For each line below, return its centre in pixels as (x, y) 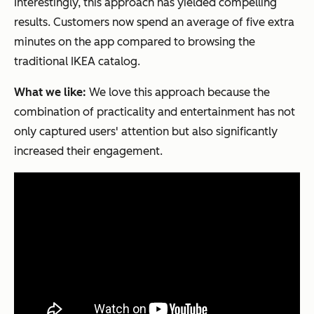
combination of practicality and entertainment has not (155, 111)
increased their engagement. (88, 151)
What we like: (50, 92)
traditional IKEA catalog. (77, 61)
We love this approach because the (178, 92)
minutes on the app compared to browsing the (135, 41)
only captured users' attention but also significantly (146, 131)
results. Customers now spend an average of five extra (154, 22)
